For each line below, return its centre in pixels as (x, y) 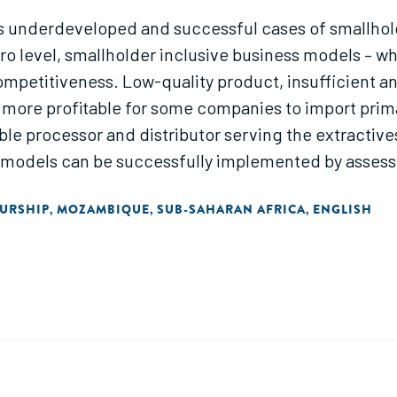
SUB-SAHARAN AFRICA (231, 209)
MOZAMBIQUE (103, 209)
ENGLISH (343, 209)
